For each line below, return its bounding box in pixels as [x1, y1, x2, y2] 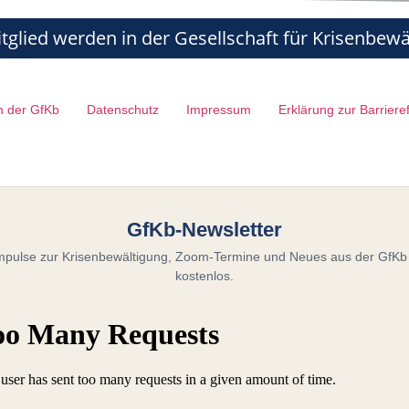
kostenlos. [175, 268, 234, 284]
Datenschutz [86, 101, 159, 117]
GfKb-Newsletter [127, 218, 282, 242]
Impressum [185, 101, 251, 117]
